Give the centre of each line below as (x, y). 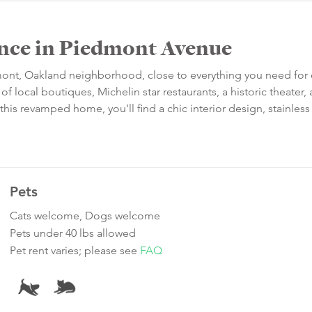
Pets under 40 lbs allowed (73, 233)
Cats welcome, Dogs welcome (85, 216)
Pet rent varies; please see (75, 251)
